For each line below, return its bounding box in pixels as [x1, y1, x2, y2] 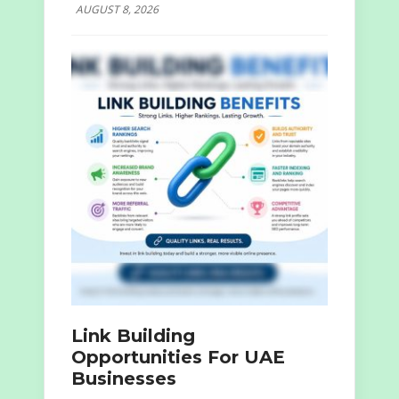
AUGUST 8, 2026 [76, 2, 159, 18]
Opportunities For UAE [71, 346, 285, 369]
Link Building [71, 325, 195, 347]
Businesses [71, 368, 176, 390]
